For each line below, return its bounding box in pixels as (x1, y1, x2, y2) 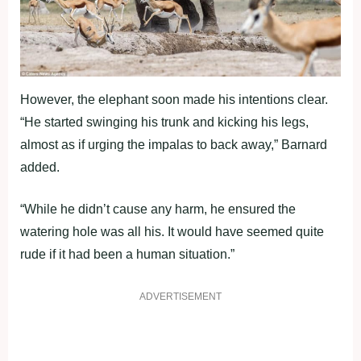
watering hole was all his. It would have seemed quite (20, 225, 324, 239)
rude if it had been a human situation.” (20, 247, 234, 262)
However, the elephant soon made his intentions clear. (20, 93, 328, 107)
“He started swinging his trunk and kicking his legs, (20, 115, 309, 130)
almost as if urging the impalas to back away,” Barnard (20, 138, 327, 152)
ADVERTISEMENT (139, 291, 222, 303)
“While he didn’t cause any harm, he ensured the (20, 202, 296, 217)
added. (20, 160, 60, 175)
